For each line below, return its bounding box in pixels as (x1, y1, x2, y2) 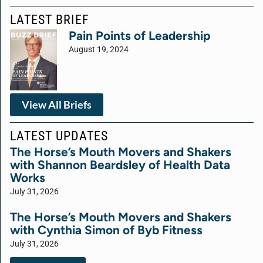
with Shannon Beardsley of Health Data (10, 157, 230, 172)
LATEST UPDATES (10, 127, 108, 143)
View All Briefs (22, 98, 92, 111)
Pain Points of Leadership (69, 28, 211, 43)
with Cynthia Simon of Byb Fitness (10, 222, 203, 237)
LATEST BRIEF (10, 12, 89, 28)
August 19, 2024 (69, 45, 129, 55)
